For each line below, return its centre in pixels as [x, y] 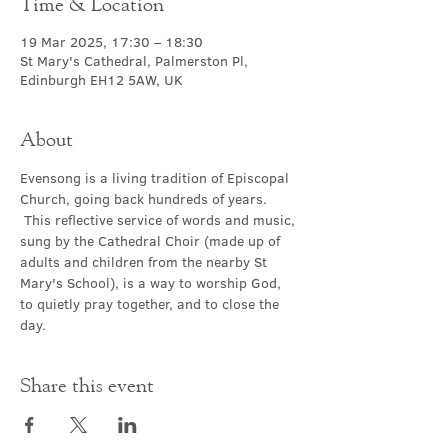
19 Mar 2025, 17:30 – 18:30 [111, 42]
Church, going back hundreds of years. [145, 199]
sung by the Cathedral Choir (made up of [152, 241]
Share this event [87, 384]
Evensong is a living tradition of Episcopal [156, 178]
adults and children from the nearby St [145, 262]
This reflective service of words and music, [159, 220]
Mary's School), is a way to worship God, [152, 283]
